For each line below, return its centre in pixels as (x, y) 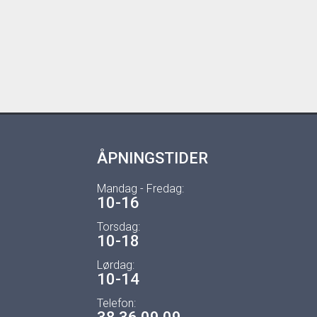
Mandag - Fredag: (140, 189)
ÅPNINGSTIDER (152, 158)
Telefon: (116, 303)
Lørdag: (115, 265)
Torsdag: (118, 227)
